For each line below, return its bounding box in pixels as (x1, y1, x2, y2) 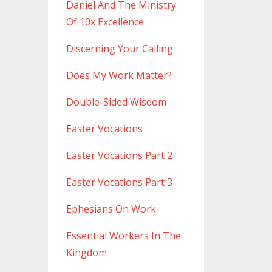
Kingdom (66, 246, 107, 260)
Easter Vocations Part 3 (66, 175, 172, 189)
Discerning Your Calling (66, 42, 173, 56)
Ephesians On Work (66, 202, 156, 216)
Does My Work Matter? (66, 69, 172, 83)
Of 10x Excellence (66, 15, 144, 29)
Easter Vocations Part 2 (66, 149, 172, 163)
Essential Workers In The (66, 229, 181, 243)
